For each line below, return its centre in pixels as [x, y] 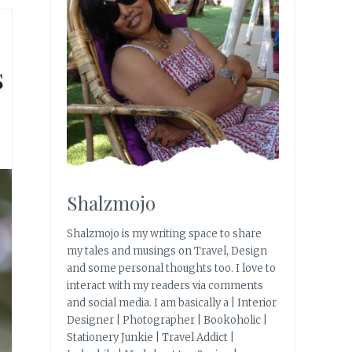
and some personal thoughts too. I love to [171, 269]
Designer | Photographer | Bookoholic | [167, 321]
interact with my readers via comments [165, 286]
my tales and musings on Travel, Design [167, 251]
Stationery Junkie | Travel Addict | [150, 338]
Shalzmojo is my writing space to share [164, 234]
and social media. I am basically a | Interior [172, 303]
